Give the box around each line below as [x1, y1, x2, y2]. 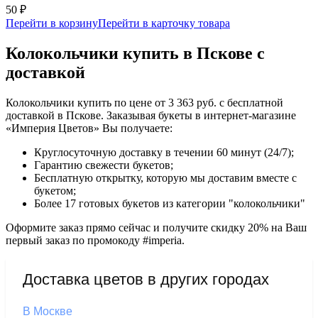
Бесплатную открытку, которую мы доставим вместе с [34, 171, 297, 184]
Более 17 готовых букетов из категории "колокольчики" [34, 197, 305, 209]
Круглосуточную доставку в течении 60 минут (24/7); [34, 146, 294, 158]
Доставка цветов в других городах [23, 270, 269, 288]
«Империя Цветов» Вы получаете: [6, 121, 172, 134]
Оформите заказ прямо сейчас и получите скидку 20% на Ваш [6, 221, 307, 234]
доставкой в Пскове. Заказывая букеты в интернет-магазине [6, 109, 296, 121]
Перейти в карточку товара [98, 16, 230, 29]
